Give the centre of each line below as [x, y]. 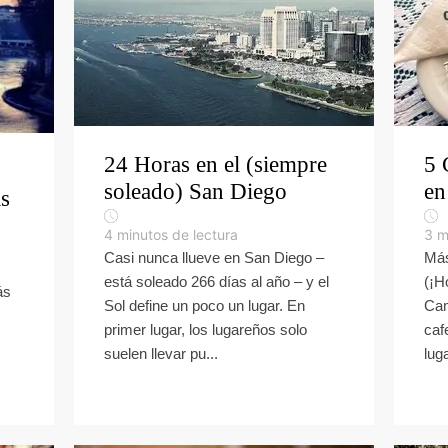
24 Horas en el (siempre [215, 164]
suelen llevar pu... [161, 353]
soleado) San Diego [195, 191]
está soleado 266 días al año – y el [216, 281]
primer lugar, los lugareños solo [205, 329]
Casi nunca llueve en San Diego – [214, 257]
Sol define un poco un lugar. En [204, 305]
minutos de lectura [177, 234]
